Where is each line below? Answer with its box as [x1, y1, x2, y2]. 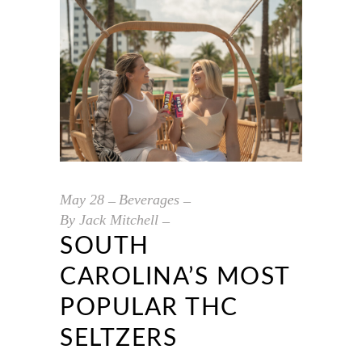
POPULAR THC [60, 295, 238, 320]
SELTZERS [60, 326, 177, 351]
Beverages [119, 191, 179, 208]
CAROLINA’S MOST [60, 264, 290, 289]
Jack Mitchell [79, 211, 158, 228]
